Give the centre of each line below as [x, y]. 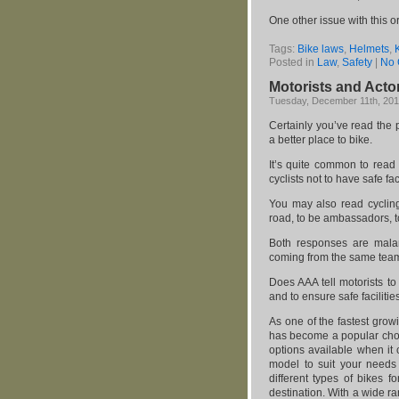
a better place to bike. [321, 140]
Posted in [293, 62]
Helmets [369, 49]
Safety [357, 62]
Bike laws [321, 49]
